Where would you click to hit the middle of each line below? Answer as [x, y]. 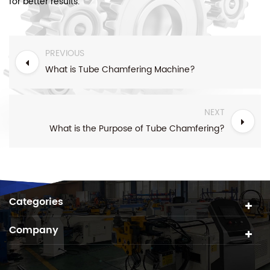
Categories [36, 202]
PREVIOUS [65, 53]
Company [34, 230]
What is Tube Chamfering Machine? [120, 69]
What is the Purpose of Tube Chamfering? [137, 128]
